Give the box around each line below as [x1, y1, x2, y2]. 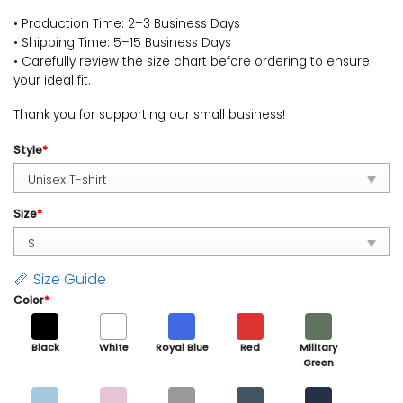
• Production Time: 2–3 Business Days [13, 14, 240, 32]
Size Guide [33, 269, 106, 291]
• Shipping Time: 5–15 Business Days [13, 33, 231, 51]
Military [300, 340, 337, 355]
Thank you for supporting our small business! [13, 106, 285, 124]
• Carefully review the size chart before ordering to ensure [13, 52, 370, 70]
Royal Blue [155, 340, 209, 355]
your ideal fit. [13, 71, 91, 89]
